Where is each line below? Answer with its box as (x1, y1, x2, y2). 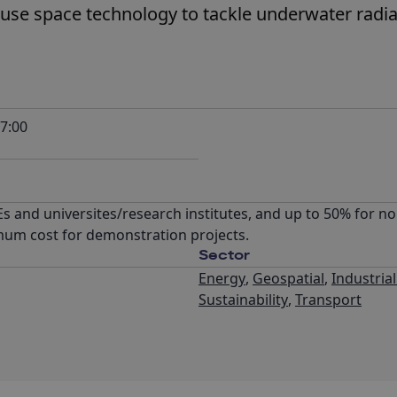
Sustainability (198, 290, 288, 309)
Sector (198, 246, 250, 265)
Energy (198, 269, 245, 288)
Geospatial (253, 269, 324, 288)
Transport (295, 290, 362, 309)
